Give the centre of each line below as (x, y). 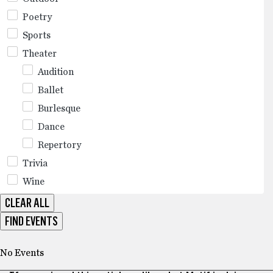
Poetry (37, 17)
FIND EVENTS (31, 221)
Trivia (35, 163)
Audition (56, 72)
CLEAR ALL (27, 203)
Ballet (51, 90)
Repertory (59, 145)
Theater (40, 53)
